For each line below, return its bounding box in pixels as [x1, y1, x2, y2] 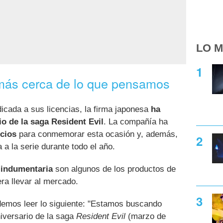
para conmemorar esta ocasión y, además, [16, 129, 178, 139]
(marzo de [125, 211, 166, 221]
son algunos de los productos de [53, 164, 176, 174]
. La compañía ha [104, 116, 168, 126]
